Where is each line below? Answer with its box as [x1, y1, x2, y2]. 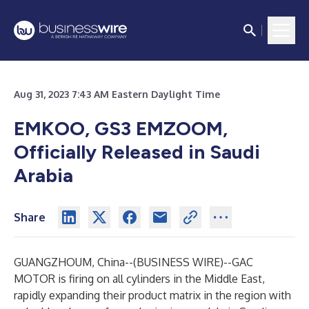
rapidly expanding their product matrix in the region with [14, 288, 291, 302]
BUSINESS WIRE [137, 255, 220, 269]
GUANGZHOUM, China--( [14, 255, 137, 269]
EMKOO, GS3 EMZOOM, [14, 117, 228, 140]
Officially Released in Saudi [14, 140, 260, 163]
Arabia [14, 163, 73, 187]
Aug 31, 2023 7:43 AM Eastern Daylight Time [14, 88, 220, 100]
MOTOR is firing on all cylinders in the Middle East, [14, 272, 265, 286]
